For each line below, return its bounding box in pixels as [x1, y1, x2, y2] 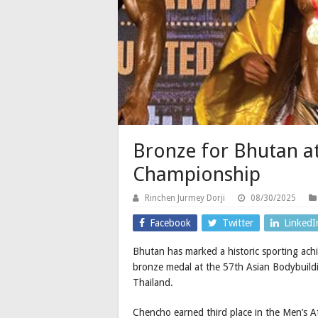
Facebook [150, 217, 191, 229]
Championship [133, 163, 261, 187]
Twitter [222, 217, 253, 229]
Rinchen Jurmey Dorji [145, 193, 225, 204]
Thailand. [133, 277, 173, 289]
